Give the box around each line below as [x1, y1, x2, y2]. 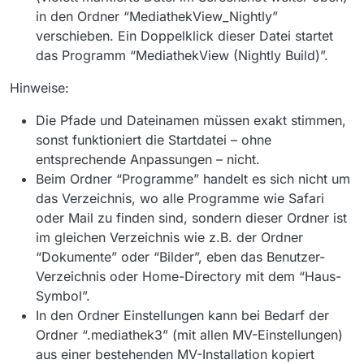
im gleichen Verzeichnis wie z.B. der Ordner [36, 228, 303, 245]
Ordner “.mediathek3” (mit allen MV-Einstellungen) [36, 326, 343, 343]
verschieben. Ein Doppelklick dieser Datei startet [36, 27, 333, 44]
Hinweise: [10, 79, 69, 96]
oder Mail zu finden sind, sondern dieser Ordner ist [36, 209, 347, 226]
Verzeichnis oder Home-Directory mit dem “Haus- [36, 267, 341, 284]
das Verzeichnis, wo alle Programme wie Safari [36, 189, 324, 206]
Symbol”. [36, 287, 90, 304]
